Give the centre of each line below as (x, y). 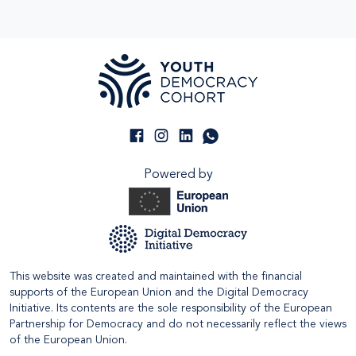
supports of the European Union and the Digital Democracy (159, 292)
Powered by (178, 174)
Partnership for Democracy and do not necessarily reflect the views (178, 324)
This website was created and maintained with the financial (156, 276)
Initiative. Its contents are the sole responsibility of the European (171, 308)
